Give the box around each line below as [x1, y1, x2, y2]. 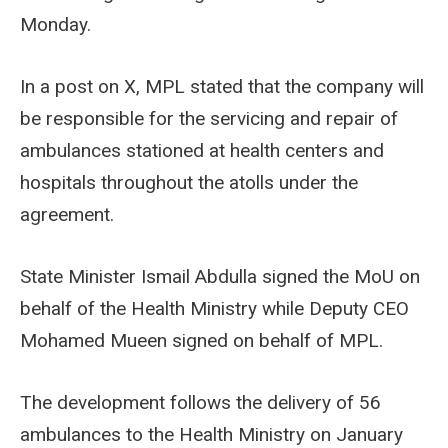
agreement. [20, 203, 114, 227]
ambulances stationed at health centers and [20, 139, 384, 163]
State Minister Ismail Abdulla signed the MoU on [20, 265, 420, 289]
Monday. [20, 13, 91, 37]
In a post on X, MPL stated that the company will [20, 75, 424, 99]
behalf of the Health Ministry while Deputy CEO [20, 297, 409, 321]
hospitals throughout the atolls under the [20, 171, 358, 195]
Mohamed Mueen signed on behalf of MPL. [20, 329, 383, 353]
